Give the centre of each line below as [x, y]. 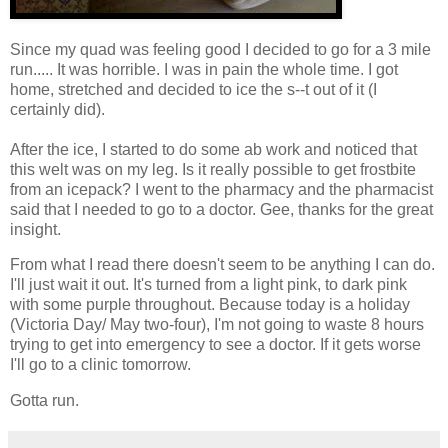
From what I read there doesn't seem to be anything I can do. [222, 265]
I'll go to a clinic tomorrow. [100, 365]
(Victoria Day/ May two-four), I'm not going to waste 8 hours [217, 325]
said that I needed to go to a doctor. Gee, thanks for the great [221, 209]
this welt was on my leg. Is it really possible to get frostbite [213, 169]
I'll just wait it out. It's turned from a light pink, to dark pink [208, 285]
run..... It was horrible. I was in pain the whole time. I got [204, 69]
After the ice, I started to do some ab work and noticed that [213, 149]
